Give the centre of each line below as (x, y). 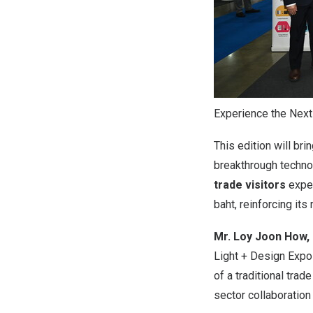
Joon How (281, 236)
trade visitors (250, 185)
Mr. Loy (234, 236)
